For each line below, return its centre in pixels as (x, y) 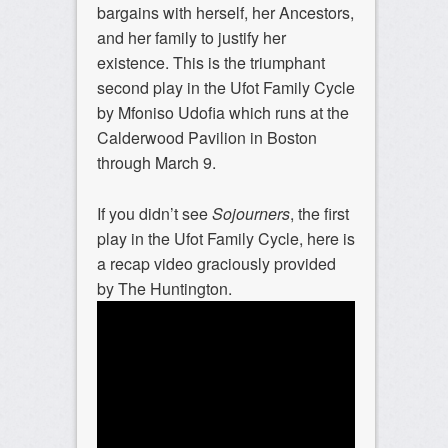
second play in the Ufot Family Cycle (225, 88)
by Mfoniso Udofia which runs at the (222, 113)
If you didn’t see (154, 214)
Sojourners (250, 214)
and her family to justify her (191, 38)
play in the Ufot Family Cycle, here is (225, 239)
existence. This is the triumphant (210, 63)
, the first (319, 214)
